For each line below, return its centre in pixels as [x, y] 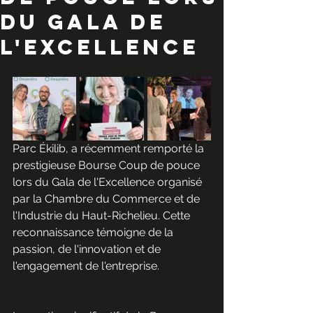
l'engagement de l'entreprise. [86, 266]
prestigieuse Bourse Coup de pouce [108, 166]
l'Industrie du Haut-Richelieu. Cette [103, 216]
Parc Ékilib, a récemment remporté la [110, 149]
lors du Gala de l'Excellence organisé [109, 182]
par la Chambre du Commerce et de [108, 199]
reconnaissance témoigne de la [94, 233]
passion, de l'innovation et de [88, 249]
